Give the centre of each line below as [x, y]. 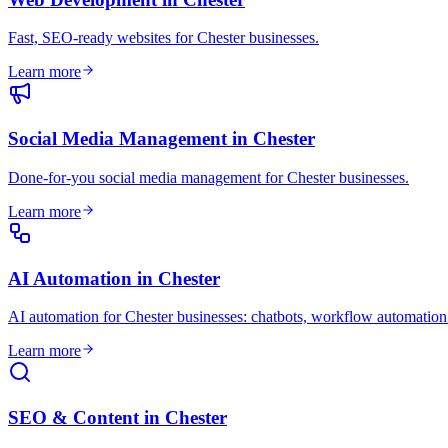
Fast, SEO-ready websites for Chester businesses [161, 38]
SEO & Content [73, 417]
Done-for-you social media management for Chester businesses [206, 177]
